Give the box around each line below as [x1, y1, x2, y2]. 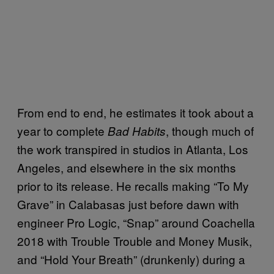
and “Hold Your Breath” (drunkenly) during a [17, 250, 245, 267]
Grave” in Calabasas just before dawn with [17, 195, 239, 212]
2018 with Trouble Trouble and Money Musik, [17, 232, 252, 249]
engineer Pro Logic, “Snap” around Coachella [17, 213, 255, 231]
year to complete [17, 122, 108, 139]
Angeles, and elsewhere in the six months [17, 158, 236, 176]
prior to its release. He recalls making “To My [17, 177, 249, 194]
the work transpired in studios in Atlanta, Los [17, 140, 248, 157]
